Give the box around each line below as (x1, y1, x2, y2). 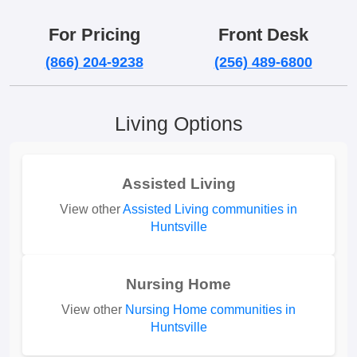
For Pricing (48, 25, 140, 45)
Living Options (114, 112, 243, 135)
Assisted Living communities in (123, 202, 297, 216)
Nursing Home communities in (125, 303, 296, 316)
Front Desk (218, 25, 308, 45)
